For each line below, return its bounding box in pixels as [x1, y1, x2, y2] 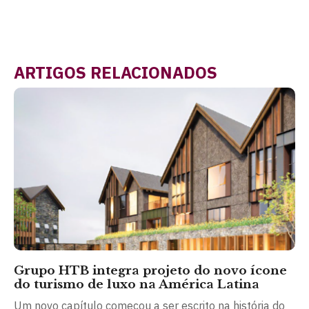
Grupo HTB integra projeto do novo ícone [14, 263, 287, 279]
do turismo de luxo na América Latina [14, 277, 259, 292]
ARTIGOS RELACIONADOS [14, 61, 217, 83]
